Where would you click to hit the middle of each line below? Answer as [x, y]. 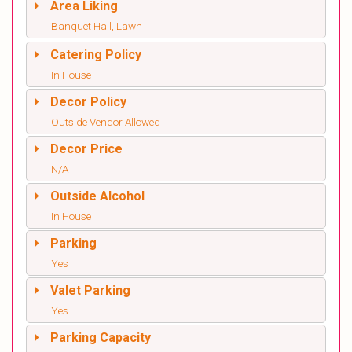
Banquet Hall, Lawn [97, 26]
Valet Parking [90, 290]
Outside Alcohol [97, 196]
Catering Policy [96, 55]
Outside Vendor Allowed [106, 122]
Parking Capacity [101, 337]
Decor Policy [88, 102]
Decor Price [86, 149]
